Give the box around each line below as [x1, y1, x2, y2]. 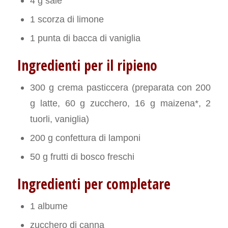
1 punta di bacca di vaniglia [30, 32, 140, 43]
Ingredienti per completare [17, 174, 170, 193]
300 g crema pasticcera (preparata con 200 [30, 81, 211, 93]
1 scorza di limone [30, 13, 104, 24]
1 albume [30, 200, 68, 211]
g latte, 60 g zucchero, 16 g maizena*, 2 [30, 97, 211, 108]
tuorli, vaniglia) [30, 113, 89, 124]
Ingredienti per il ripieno [17, 55, 157, 75]
